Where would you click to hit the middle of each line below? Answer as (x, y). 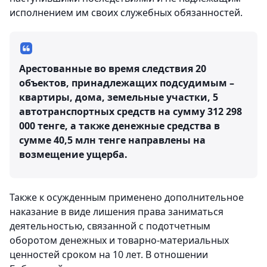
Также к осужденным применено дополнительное (127, 198)
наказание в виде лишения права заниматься (117, 212)
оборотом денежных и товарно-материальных (119, 240)
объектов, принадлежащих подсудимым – (127, 83)
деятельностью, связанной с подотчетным (110, 226)
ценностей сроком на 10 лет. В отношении (109, 255)
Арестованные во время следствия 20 (113, 69)
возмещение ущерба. (73, 155)
